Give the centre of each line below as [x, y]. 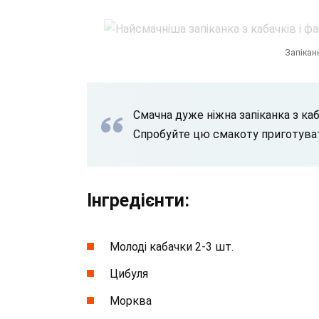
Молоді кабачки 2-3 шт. [172, 246]
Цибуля [129, 274]
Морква [131, 301]
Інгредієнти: [138, 200]
